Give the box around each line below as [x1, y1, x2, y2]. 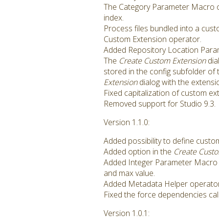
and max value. [104, 168, 155, 178]
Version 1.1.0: [104, 117, 150, 128]
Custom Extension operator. [104, 34, 201, 44]
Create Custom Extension [119, 55, 206, 66]
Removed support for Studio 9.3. [104, 98, 216, 109]
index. [104, 12, 124, 23]
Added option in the [104, 146, 174, 157]
